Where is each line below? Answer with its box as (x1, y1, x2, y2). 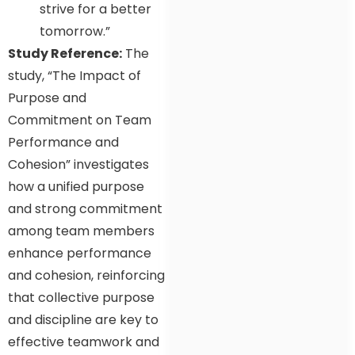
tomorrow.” (40, 21, 110, 40)
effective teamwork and (8, 332, 159, 351)
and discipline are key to (8, 310, 158, 329)
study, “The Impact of (8, 66, 141, 85)
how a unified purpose (8, 177, 144, 196)
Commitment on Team (8, 110, 151, 129)
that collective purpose (8, 288, 155, 307)
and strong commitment (8, 199, 162, 218)
